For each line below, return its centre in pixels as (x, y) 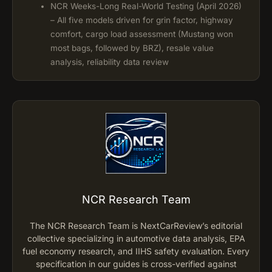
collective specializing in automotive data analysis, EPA (136, 238)
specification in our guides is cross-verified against (136, 263)
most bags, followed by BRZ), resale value (132, 48)
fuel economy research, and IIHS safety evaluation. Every (136, 251)
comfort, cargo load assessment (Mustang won (142, 34)
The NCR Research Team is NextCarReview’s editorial (136, 225)
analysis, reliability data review (110, 62)
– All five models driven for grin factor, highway (142, 20)
